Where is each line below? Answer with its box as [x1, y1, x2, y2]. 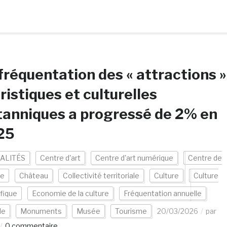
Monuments [20, 207, 62, 215]
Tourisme [115, 207, 147, 215]
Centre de [187, 154, 222, 162]
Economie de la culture [31, 189, 109, 198]
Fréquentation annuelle [123, 189, 202, 198]
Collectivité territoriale [62, 171, 139, 180]
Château [19, 171, 48, 180]
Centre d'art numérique [95, 154, 173, 162]
